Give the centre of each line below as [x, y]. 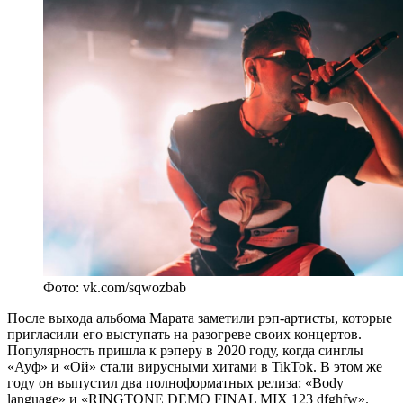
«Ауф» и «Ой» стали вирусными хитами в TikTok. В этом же [195, 366]
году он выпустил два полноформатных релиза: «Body [175, 382]
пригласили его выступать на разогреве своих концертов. [184, 334]
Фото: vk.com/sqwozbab [115, 287]
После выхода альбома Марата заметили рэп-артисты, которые [200, 318]
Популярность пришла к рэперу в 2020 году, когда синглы [185, 350]
